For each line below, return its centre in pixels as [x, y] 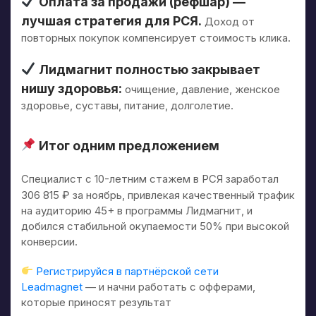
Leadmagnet [52, 286]
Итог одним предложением [127, 145]
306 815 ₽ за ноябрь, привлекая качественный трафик [158, 195]
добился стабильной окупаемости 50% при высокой [155, 226]
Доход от [228, 21]
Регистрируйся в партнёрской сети [128, 271]
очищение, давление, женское [201, 89]
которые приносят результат [96, 302]
